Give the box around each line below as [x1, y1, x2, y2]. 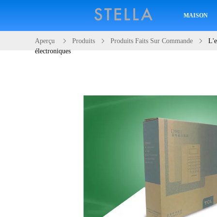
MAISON [184, 12, 208, 19]
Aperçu [35, 37, 55, 45]
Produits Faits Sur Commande [110, 37, 193, 45]
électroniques [35, 47, 71, 55]
